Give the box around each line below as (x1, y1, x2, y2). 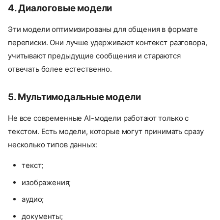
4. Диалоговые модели (8, 2, 112, 14)
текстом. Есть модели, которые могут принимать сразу (8, 127, 204, 137)
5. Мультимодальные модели (8, 91, 141, 103)
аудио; (22, 194, 44, 204)
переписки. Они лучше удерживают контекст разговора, (8, 38, 207, 48)
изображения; (22, 177, 71, 187)
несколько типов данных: (8, 140, 98, 150)
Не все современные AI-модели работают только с (8, 113, 189, 123)
